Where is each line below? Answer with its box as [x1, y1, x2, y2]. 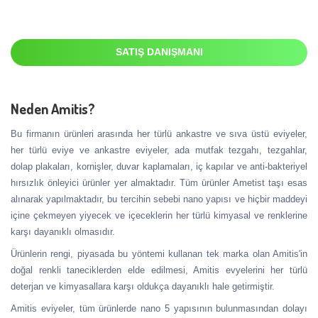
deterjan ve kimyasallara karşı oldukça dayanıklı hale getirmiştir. [11, 281, 275, 292]
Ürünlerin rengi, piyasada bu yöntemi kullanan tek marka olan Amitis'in [11, 248, 307, 260]
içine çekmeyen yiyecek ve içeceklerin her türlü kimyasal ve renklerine [11, 210, 307, 221]
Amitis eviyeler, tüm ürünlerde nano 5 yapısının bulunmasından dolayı [11, 303, 307, 314]
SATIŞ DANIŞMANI [115, 46, 203, 58]
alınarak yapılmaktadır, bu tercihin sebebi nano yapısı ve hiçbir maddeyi [11, 194, 307, 205]
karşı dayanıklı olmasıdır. [11, 226, 115, 238]
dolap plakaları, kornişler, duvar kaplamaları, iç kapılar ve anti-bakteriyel [11, 161, 307, 172]
